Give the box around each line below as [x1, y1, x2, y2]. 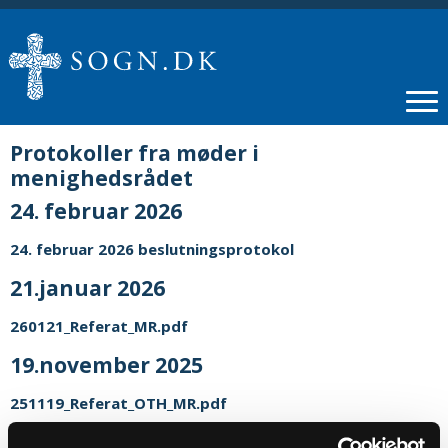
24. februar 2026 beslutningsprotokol [10, 239, 294, 259]
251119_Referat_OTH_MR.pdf [10, 393, 227, 413]
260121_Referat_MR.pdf [10, 316, 188, 336]
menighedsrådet [10, 163, 193, 192]
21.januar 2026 [10, 273, 165, 302]
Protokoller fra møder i [10, 138, 259, 167]
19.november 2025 [10, 350, 203, 379]
